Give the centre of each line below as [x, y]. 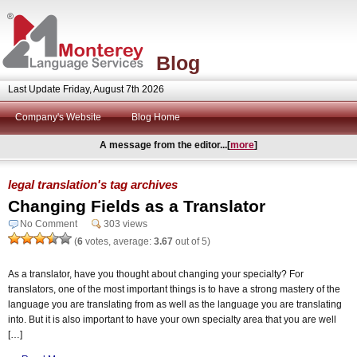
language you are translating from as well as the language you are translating [175, 304]
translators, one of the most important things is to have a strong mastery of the [174, 289]
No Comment [49, 224]
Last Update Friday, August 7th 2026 [86, 89]
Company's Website [58, 117]
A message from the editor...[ [165, 145]
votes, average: [118, 241]
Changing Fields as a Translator [137, 206]
